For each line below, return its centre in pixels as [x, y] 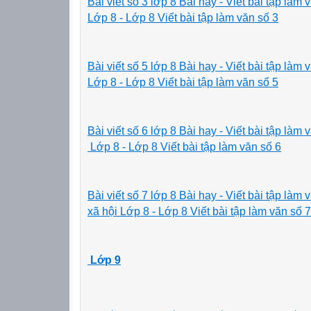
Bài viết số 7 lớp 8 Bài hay [153, 195]
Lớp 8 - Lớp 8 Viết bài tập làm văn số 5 [183, 82]
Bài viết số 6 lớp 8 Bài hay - [155, 131]
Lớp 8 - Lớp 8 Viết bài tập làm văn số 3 [183, 17]
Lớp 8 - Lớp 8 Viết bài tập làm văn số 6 [184, 146]
